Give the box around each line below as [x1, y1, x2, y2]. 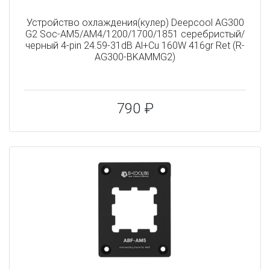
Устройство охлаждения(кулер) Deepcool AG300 [26, 16, 244, 28]
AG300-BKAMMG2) [95, 51, 175, 63]
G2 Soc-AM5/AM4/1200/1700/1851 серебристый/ [25, 28, 245, 40]
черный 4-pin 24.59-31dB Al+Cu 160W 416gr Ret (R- [25, 39, 245, 51]
